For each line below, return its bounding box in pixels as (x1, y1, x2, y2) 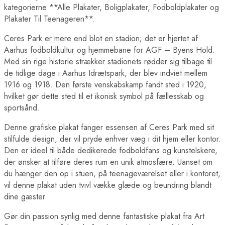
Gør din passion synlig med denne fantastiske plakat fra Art (4, 210, 204, 222)
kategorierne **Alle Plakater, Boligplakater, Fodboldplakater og (4, 1, 219, 13)
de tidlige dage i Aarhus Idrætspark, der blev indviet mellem (4, 67, 207, 79)
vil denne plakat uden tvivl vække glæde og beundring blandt (4, 179, 211, 191)
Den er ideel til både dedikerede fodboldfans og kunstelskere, (4, 144, 217, 156)
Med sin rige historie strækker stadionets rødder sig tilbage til (4, 55, 212, 67)
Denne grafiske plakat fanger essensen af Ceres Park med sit (4, 121, 214, 133)
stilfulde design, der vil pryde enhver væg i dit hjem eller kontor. (4, 133, 221, 145)
